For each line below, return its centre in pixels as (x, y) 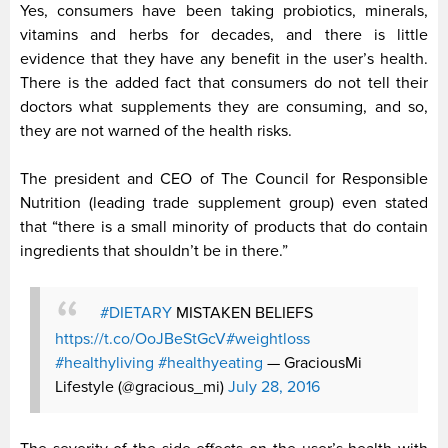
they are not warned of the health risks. (156, 130)
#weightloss (268, 338)
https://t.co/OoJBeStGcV (140, 338)
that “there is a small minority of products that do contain (224, 226)
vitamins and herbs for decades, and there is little (224, 34)
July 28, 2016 (274, 386)
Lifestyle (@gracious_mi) (141, 386)
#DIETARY (136, 313)
